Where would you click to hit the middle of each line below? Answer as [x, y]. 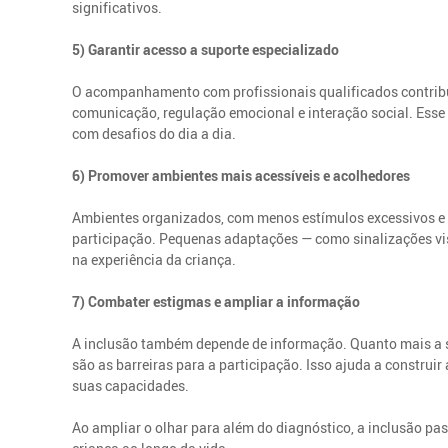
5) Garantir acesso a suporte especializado [206, 49]
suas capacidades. [131, 385]
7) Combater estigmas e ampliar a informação [216, 301]
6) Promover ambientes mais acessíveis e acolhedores [241, 175]
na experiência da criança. [154, 259]
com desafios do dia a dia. [154, 133]
